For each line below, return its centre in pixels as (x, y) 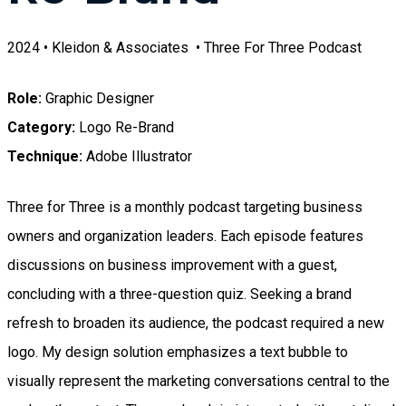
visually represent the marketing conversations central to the (198, 381)
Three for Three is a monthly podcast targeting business (185, 207)
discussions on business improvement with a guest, (172, 265)
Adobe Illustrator (137, 156)
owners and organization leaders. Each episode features (185, 236)
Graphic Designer (100, 98)
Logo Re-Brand (125, 127)
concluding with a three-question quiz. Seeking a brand (179, 294)
